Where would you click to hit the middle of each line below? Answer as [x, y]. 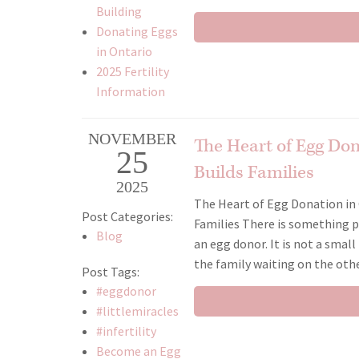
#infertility [126, 331]
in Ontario [124, 52]
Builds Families [254, 173]
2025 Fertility [132, 72]
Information [130, 92]
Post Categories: [127, 217]
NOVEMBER [132, 139]
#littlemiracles [137, 311]
